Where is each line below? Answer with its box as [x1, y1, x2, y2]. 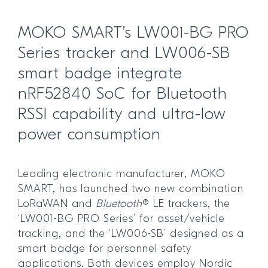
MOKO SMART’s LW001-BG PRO [18, 25, 249, 42]
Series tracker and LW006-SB [18, 45, 230, 62]
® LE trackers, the [142, 198, 230, 210]
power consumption [18, 127, 161, 144]
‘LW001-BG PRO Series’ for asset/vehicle [18, 213, 225, 225]
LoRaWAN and [18, 198, 96, 210]
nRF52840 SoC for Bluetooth [18, 86, 227, 103]
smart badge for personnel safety [18, 243, 191, 255]
